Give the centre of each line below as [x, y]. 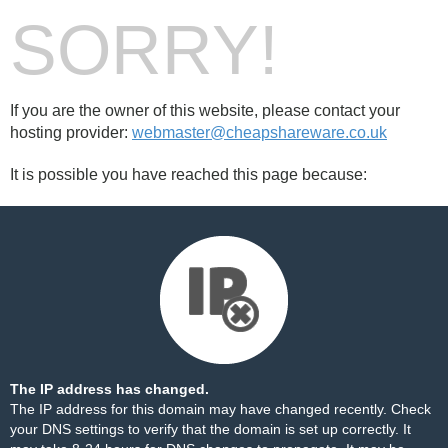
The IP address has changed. [109, 389]
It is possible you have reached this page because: [188, 174]
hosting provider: [71, 132]
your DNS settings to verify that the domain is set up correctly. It [210, 429]
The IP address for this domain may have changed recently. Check [220, 409]
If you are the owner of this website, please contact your [205, 110]
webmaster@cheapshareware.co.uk [259, 132]
